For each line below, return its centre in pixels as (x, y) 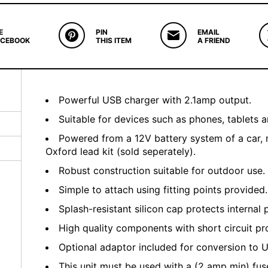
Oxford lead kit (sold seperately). (121, 151)
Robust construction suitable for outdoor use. (162, 170)
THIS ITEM (113, 40)
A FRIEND (214, 40)
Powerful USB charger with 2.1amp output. (155, 100)
